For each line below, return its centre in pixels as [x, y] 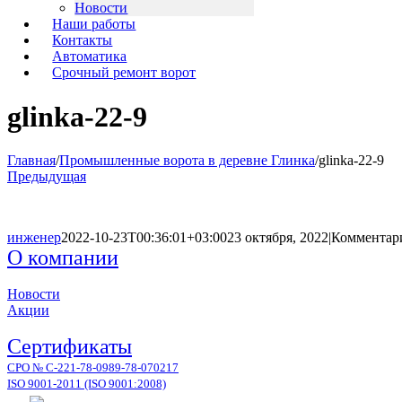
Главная [31, 161]
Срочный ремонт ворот [124, 73]
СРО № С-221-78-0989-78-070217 [93, 368]
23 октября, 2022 [278, 238]
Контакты [83, 40]
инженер [34, 238]
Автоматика [90, 57]
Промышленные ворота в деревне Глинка [187, 161]
